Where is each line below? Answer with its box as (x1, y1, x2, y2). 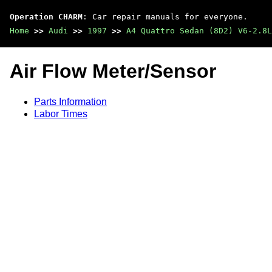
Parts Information (34, 96, 107, 107)
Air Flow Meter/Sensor (10, 60, 216, 83)
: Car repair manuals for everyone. (83, 12, 248, 21)
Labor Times (34, 108, 87, 119)
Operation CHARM (10, 12, 83, 21)
